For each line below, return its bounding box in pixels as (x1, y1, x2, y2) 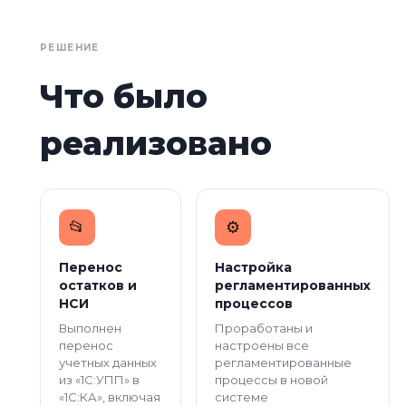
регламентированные (215, 354, 352, 370)
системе (215, 389, 268, 404)
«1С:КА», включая (59, 389, 160, 404)
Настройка (215, 258, 292, 275)
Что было (40, 75, 208, 116)
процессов (215, 295, 293, 312)
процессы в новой (215, 372, 328, 387)
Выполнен (59, 320, 121, 335)
